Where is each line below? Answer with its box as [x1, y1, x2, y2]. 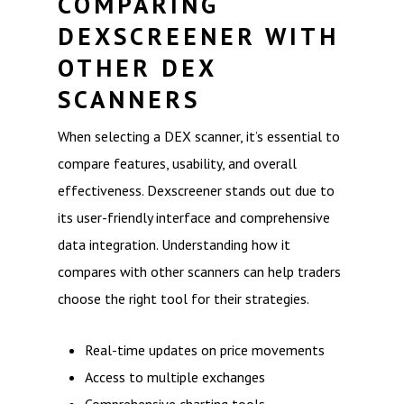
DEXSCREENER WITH [58, 20, 339, 52]
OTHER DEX [58, 51, 216, 84]
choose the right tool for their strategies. [58, 289, 309, 308]
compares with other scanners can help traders [58, 262, 341, 280]
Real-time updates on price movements [85, 341, 325, 359]
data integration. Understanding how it [58, 235, 290, 253]
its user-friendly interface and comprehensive [58, 208, 330, 226]
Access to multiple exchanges [85, 368, 265, 386]
